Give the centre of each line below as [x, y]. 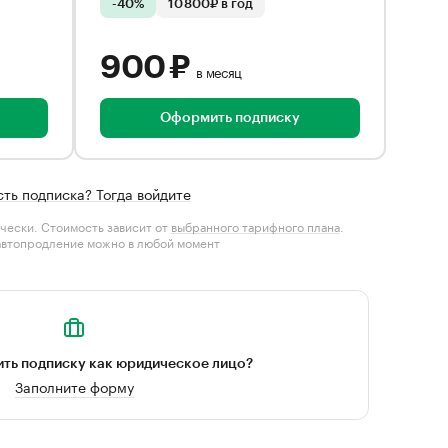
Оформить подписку [230, 118]
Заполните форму [74, 386]
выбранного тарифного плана [255, 225]
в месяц [219, 71]
